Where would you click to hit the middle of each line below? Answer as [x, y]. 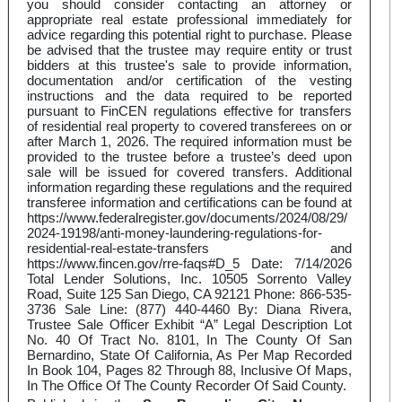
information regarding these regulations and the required [189, 188]
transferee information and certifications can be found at [189, 203]
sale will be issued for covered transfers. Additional [189, 172]
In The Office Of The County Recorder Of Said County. [187, 386]
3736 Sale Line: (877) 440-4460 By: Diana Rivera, [189, 310]
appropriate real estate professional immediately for [189, 20]
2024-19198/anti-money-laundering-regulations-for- [175, 233]
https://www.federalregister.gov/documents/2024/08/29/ [188, 218]
